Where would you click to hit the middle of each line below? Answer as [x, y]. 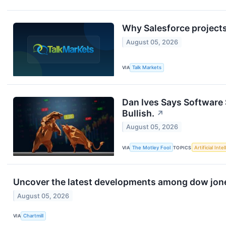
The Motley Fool [152, 147]
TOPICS [182, 147]
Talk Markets [147, 68]
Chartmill [34, 216]
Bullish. [138, 113]
